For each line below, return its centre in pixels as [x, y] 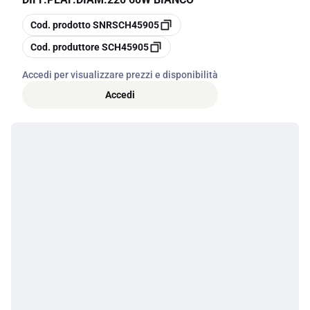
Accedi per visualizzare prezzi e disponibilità [120, 75]
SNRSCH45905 [126, 25]
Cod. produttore [65, 47]
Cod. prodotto [61, 25]
